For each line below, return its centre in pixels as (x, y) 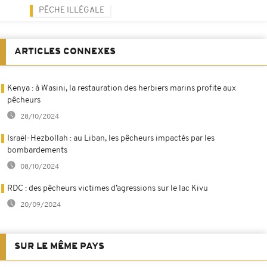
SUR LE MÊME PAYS (59, 246)
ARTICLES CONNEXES (65, 52)
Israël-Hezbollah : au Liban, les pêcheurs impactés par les (111, 138)
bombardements (37, 150)
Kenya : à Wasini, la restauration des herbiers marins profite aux (122, 88)
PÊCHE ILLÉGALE (72, 10)
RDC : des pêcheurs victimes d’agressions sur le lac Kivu (108, 188)
